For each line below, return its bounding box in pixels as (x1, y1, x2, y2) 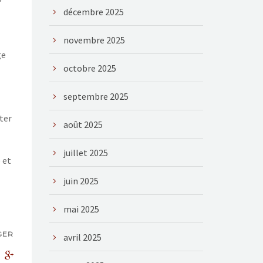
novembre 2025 (63, 34, 125, 46)
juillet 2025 (63, 147, 108, 159)
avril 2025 (63, 231, 102, 243)
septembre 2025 (63, 90, 129, 102)
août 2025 (63, 119, 103, 130)
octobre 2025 (63, 62, 116, 74)
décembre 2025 (63, 6, 124, 18)
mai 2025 (63, 203, 99, 215)
